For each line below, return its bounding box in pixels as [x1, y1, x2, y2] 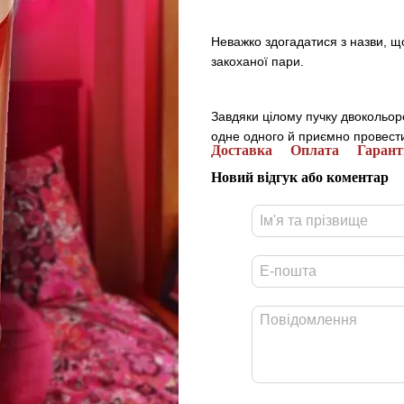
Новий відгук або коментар [211, 169, 389, 185]
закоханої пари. [211, 54, 304, 69]
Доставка [211, 142, 272, 158]
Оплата [290, 142, 339, 158]
